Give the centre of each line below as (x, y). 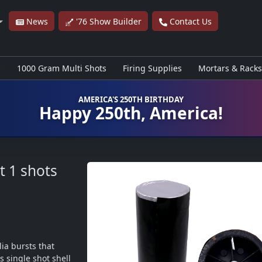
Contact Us (189, 21)
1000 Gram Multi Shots (61, 68)
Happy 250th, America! (131, 113)
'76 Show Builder (107, 21)
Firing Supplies (152, 68)
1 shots (33, 170)
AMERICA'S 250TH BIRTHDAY (131, 99)
